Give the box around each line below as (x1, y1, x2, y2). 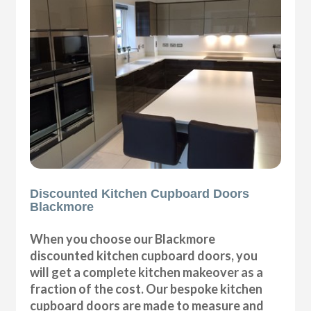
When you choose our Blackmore (30, 231, 216, 247)
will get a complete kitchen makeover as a (30, 264, 264, 280)
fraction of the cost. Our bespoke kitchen (30, 281, 263, 297)
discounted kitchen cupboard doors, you (30, 248, 258, 264)
